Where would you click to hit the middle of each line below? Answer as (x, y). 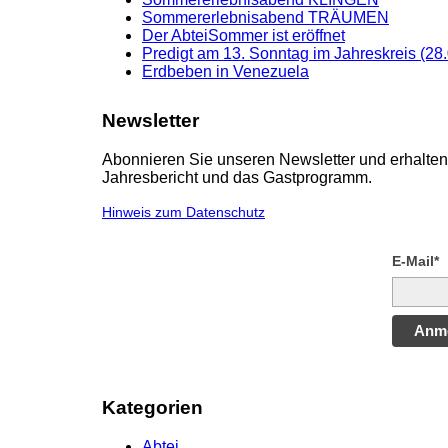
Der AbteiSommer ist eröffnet (243, 36)
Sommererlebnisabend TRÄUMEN (265, 18)
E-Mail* (415, 260)
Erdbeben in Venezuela (225, 72)
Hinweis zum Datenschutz (183, 212)
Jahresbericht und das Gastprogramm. (237, 177)
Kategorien (152, 408)
